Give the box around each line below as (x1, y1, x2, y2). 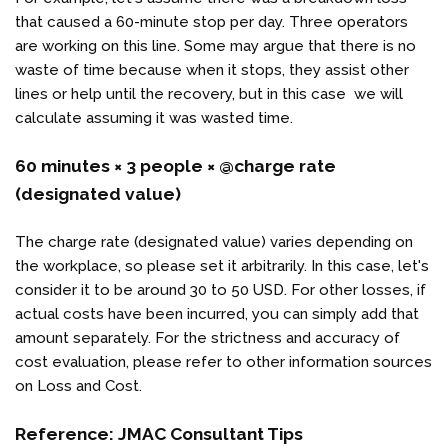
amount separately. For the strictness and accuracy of (15, 328, 400, 347)
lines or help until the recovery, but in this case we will (15, 84, 403, 103)
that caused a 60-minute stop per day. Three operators (15, 12, 408, 31)
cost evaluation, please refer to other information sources (15, 352, 432, 371)
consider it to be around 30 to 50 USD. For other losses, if (15, 280, 426, 299)
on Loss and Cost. (15, 376, 142, 395)
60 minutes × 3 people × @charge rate (15, 155, 336, 176)
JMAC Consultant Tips (118, 423, 303, 444)
